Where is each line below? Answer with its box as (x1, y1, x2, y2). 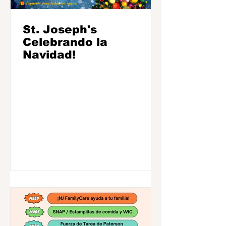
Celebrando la (23, 36, 107, 48)
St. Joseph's (23, 23, 97, 36)
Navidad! (23, 48, 76, 61)
